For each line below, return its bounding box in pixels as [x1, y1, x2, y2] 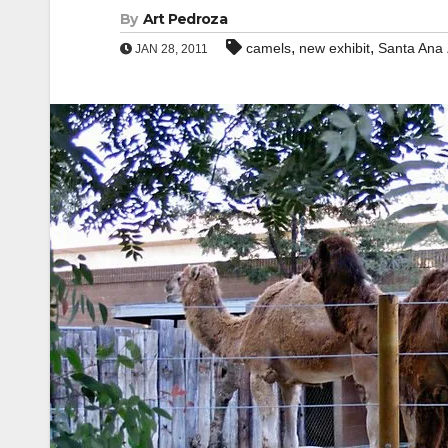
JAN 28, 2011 [132, 42, 208, 56]
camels [246, 40, 291, 56]
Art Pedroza [142, 10, 227, 28]
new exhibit [299, 40, 370, 56]
